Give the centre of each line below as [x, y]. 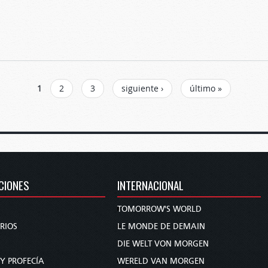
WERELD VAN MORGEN [161, 261]
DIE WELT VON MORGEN [163, 243]
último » [206, 88]
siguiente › [142, 88]
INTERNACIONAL [150, 185]
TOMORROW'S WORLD [159, 209]
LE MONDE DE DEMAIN [161, 226]
